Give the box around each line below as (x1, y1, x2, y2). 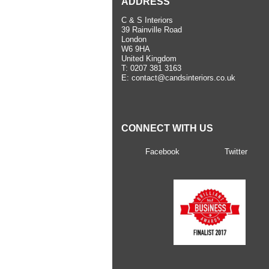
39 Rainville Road (121, 25, 182, 34)
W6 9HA (121, 44, 150, 53)
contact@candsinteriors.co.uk (131, 73, 235, 82)
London (121, 35, 147, 44)
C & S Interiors (121, 16, 173, 25)
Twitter (224, 147, 247, 156)
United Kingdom (121, 54, 177, 63)
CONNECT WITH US (121, 123, 213, 133)
